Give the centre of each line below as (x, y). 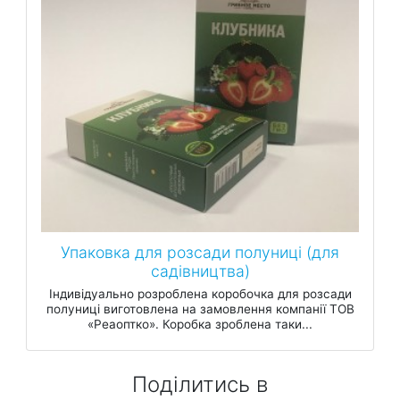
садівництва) (200, 271)
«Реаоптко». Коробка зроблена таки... (200, 324)
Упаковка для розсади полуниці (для (200, 253)
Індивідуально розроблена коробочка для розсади (200, 293)
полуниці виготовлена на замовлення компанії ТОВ (200, 308)
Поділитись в (200, 384)
